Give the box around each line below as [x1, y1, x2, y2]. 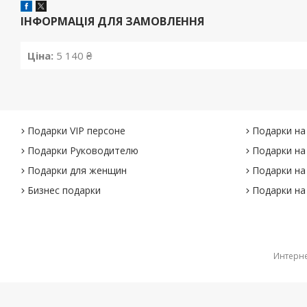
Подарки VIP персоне [27, 124, 126, 137]
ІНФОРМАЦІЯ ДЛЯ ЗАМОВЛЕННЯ [21, 14, 204, 29]
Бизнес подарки [27, 184, 101, 197]
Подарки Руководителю [27, 144, 139, 157]
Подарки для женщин [27, 164, 127, 177]
